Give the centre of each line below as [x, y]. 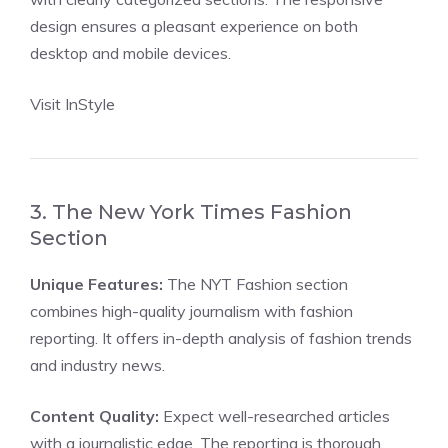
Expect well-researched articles [274, 416]
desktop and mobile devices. [130, 53]
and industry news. [97, 365]
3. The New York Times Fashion [191, 212]
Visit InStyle [72, 104]
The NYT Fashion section [255, 284]
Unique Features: [96, 284]
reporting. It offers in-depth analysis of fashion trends [221, 338]
